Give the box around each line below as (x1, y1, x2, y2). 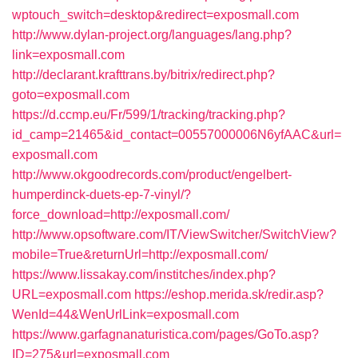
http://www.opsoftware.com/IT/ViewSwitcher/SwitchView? (12, 228, 336, 241)
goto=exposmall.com (12, 88, 129, 101)
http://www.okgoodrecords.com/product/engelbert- (12, 168, 292, 181)
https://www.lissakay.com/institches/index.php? (12, 268, 276, 281)
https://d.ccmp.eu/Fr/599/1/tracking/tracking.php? (12, 108, 285, 121)
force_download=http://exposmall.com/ (12, 208, 229, 221)
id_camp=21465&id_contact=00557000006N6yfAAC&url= (12, 128, 341, 141)
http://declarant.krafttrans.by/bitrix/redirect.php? (12, 68, 275, 82)
